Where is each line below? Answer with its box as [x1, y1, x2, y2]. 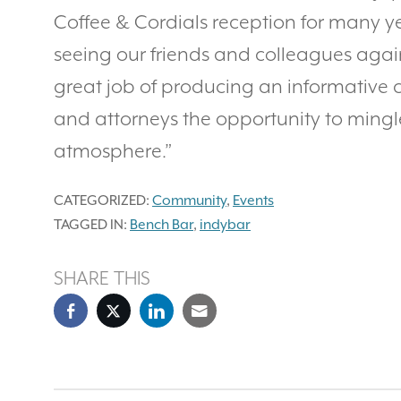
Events [233, 192, 274, 209]
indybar [200, 217, 251, 234]
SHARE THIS [54, 268, 150, 290]
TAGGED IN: [54, 217, 127, 234]
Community [152, 192, 226, 209]
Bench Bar [130, 217, 193, 234]
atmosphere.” [54, 140, 172, 163]
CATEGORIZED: [54, 192, 149, 209]
